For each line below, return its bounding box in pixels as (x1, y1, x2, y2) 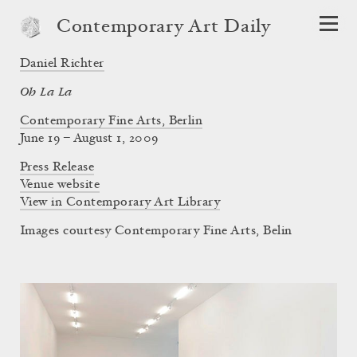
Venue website (20, 178, 100, 191)
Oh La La (20, 85, 73, 99)
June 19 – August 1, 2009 (20, 132, 159, 145)
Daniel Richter (20, 57, 104, 70)
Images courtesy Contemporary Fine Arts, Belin (20, 225, 292, 237)
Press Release (20, 161, 95, 174)
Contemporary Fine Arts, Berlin (20, 115, 203, 127)
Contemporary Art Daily (57, 18, 271, 37)
